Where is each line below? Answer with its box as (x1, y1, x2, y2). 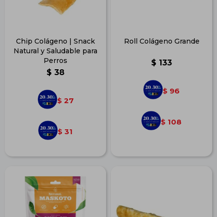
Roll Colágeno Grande (124, 37, 200, 46)
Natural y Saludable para (14, 46, 97, 55)
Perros (44, 56, 67, 65)
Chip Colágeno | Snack (16, 37, 95, 46)
